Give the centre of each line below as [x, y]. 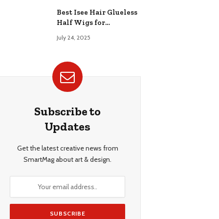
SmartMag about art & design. [67, 160]
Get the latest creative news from [67, 148]
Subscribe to [67, 111]
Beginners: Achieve [92, 33]
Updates [67, 127]
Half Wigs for [81, 23]
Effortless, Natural [89, 43]
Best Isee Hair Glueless [97, 12]
